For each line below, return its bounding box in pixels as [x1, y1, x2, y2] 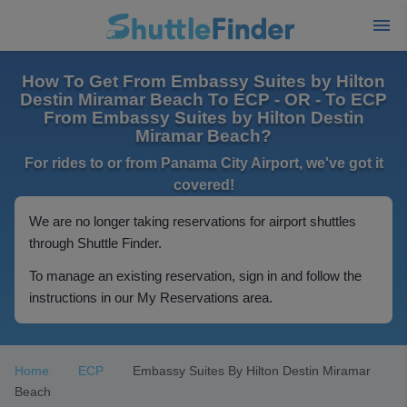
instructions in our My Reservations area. [29, 290, 273, 305]
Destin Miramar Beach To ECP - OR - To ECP [20, 90, 387, 109]
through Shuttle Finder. [29, 235, 162, 251]
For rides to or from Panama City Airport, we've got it [24, 155, 383, 171]
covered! [173, 177, 234, 193]
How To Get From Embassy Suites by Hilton [22, 72, 385, 91]
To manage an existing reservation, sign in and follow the [29, 268, 362, 283]
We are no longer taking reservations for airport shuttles [29, 213, 356, 229]
